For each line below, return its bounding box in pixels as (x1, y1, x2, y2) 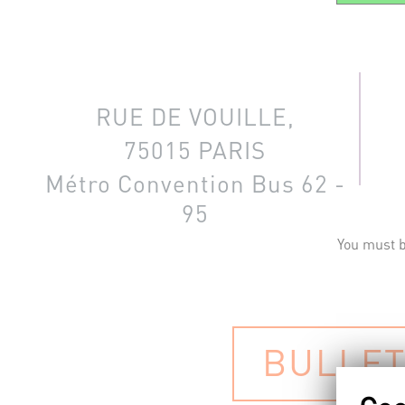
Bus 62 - (244, 169, 345, 198)
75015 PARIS (124, 136, 266, 165)
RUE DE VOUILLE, (95, 102, 295, 131)
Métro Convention (44, 169, 245, 198)
